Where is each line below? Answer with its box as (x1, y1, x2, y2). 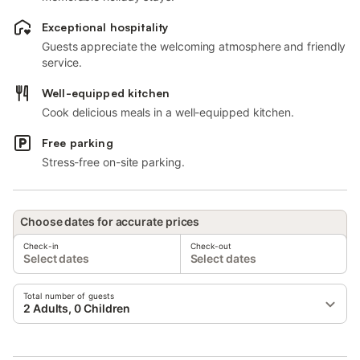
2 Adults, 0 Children (23, 301, 131, 315)
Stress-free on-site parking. (42, 155, 185, 169)
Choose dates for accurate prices (20, 215, 200, 228)
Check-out (190, 241, 232, 251)
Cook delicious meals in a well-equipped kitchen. (42, 105, 294, 119)
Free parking (42, 136, 113, 149)
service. (42, 55, 83, 69)
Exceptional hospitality (42, 20, 169, 34)
